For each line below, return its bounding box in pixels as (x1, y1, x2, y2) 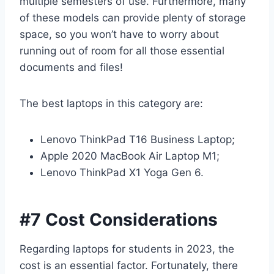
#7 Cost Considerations (20, 209, 218, 230)
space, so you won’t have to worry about (20, 28, 219, 40)
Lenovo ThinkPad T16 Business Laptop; (40, 133, 235, 146)
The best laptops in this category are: (20, 97, 203, 109)
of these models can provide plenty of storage (20, 11, 246, 24)
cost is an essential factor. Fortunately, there (20, 259, 238, 272)
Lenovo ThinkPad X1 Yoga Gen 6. (40, 166, 204, 179)
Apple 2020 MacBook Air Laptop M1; (40, 149, 220, 162)
